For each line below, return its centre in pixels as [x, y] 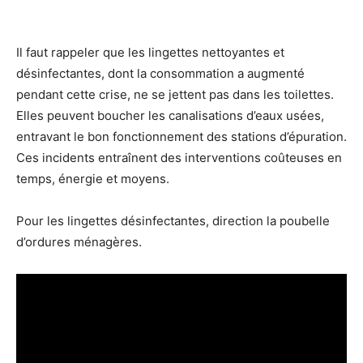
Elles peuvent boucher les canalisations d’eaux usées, [170, 115]
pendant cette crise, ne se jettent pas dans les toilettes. [175, 94]
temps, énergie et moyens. [93, 178]
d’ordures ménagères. [79, 241]
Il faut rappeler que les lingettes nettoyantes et [150, 52]
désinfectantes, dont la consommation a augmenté [160, 73]
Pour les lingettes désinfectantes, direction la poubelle [173, 220]
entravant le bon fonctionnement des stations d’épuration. [181, 136]
